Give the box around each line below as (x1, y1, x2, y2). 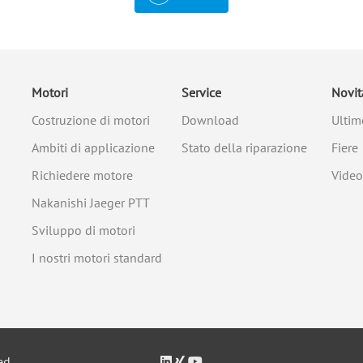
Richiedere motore (32, 167, 133, 183)
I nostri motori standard (32, 250, 162, 266)
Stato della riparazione (181, 139, 307, 156)
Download (181, 112, 239, 128)
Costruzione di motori (32, 112, 150, 128)
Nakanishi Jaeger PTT (32, 194, 150, 211)
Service (181, 84, 221, 100)
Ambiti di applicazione (32, 139, 155, 156)
